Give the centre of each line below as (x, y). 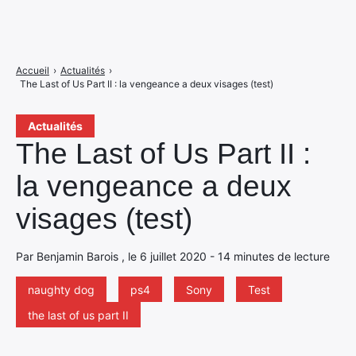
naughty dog (61, 290)
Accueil (33, 70)
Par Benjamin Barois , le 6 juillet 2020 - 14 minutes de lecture (173, 256)
